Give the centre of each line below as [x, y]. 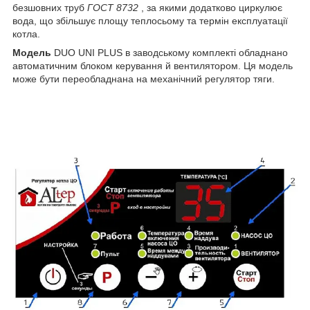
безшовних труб [50, 8]
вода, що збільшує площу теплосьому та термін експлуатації [150, 21]
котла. [26, 34]
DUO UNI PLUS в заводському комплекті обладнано [171, 53]
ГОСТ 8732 [113, 8]
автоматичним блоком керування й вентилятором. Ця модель [153, 66]
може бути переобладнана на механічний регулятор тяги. [144, 79]
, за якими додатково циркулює [210, 8]
